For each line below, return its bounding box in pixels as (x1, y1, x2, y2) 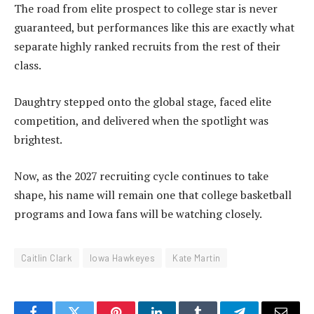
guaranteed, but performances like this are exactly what (14, 20, 294, 36)
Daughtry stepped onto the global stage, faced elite (14, 93, 271, 109)
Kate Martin (172, 252, 221, 264)
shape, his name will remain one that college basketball (14, 186, 292, 203)
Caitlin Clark (21, 252, 73, 264)
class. (14, 57, 41, 74)
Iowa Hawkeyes (90, 252, 156, 264)
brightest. (14, 131, 62, 147)
